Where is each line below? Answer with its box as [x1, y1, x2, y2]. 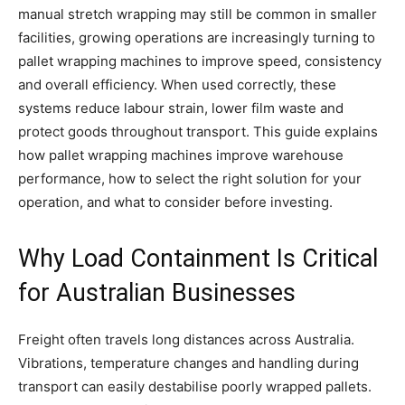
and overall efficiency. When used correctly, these [18, 76, 336, 94]
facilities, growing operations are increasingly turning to [18, 29, 375, 47]
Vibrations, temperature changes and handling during [18, 354, 359, 372]
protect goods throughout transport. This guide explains [18, 123, 378, 141]
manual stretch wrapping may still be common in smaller [18, 5, 377, 24]
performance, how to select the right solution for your [18, 170, 362, 188]
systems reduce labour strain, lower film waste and [18, 99, 344, 118]
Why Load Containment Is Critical [18, 244, 378, 274]
